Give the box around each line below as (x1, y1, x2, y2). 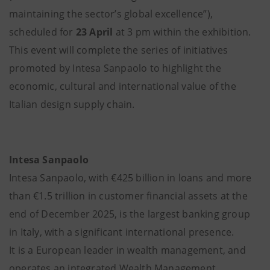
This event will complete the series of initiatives (9, 43, 228, 57)
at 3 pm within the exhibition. (113, 25, 251, 39)
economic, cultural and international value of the (9, 80, 236, 93)
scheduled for (9, 25, 76, 39)
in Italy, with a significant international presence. (9, 225, 234, 239)
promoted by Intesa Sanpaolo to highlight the (9, 61, 221, 75)
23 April (75, 25, 113, 39)
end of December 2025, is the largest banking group (9, 207, 251, 221)
